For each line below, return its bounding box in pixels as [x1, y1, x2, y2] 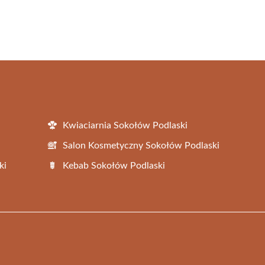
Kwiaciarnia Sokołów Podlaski [63, 120, 188, 130]
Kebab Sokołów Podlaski [63, 160, 165, 170]
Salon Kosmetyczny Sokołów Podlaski [63, 140, 219, 150]
